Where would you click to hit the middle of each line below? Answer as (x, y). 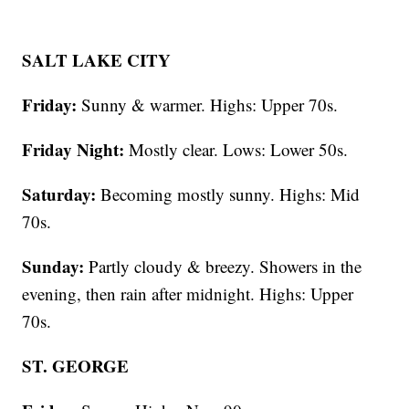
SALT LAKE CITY (97, 60)
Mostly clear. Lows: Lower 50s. (236, 150)
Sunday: (53, 267)
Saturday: (59, 194)
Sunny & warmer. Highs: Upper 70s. (208, 105)
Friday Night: (73, 150)
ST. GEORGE (76, 366)
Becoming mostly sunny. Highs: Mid (228, 194)
